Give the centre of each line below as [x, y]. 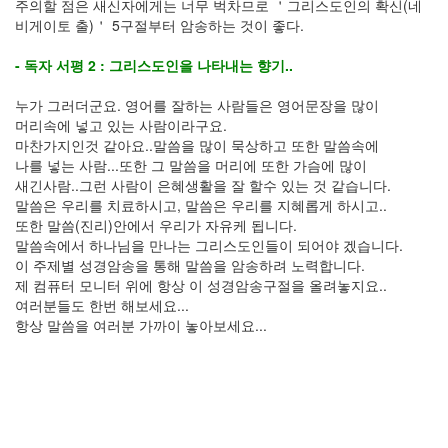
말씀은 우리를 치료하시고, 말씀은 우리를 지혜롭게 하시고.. [201, 205]
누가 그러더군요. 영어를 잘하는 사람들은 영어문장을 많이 [197, 105]
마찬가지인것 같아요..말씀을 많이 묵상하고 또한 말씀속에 [197, 145]
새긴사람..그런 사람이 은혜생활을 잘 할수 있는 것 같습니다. [203, 185]
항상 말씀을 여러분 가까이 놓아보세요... [141, 325]
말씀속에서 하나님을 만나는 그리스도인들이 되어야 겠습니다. [209, 245]
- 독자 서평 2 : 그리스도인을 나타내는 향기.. [154, 65]
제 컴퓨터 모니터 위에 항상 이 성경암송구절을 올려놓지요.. [201, 285]
